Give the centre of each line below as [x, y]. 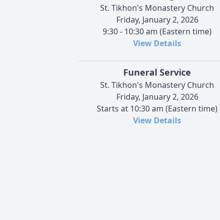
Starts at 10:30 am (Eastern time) [157, 108]
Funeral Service [157, 72]
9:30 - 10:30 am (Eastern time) [157, 31]
